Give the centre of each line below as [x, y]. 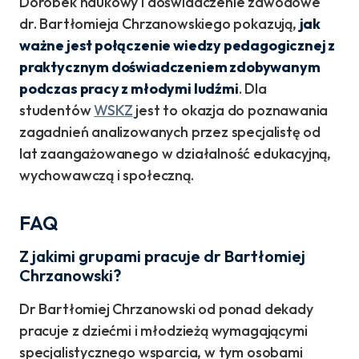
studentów [57, 111]
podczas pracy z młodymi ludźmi [129, 89]
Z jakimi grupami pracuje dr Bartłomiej [162, 256]
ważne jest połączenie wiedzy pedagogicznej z [177, 46]
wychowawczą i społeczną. [107, 175]
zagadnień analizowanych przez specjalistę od [170, 132]
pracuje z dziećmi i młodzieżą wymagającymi [163, 331]
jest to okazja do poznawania [230, 111]
